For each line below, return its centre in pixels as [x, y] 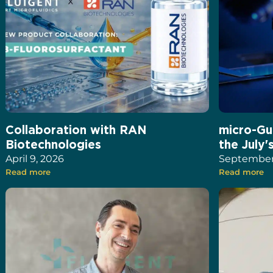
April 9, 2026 [35, 159]
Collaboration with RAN [76, 130]
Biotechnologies [54, 144]
